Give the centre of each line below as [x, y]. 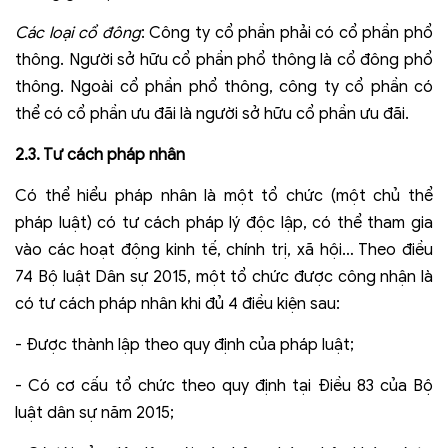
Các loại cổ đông [78, 33]
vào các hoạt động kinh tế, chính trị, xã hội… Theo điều [224, 250]
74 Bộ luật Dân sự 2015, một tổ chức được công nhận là [224, 277]
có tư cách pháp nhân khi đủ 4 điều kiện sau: [177, 304]
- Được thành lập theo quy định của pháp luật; [184, 345]
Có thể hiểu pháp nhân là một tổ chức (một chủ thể [224, 196]
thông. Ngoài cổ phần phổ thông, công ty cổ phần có [224, 87]
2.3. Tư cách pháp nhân [100, 155]
